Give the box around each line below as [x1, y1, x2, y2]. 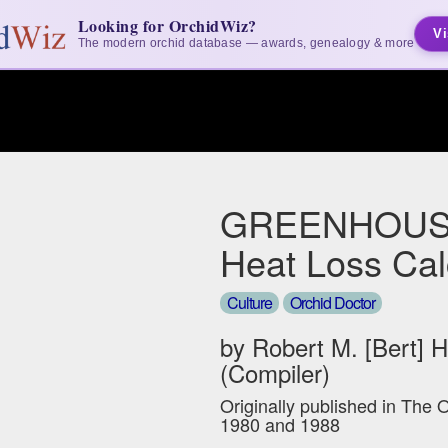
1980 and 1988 [220, 411, 341, 438]
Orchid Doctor [290, 291, 376, 315]
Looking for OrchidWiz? [77, 14, 257, 37]
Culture [227, 291, 273, 315]
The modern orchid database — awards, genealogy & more [77, 36, 415, 50]
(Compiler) [220, 355, 331, 391]
